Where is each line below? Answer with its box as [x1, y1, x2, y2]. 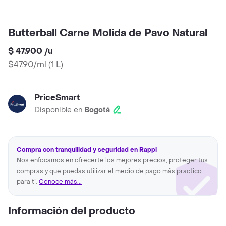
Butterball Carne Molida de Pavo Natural [8, 27, 207, 40]
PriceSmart [34, 92, 80, 103]
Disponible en [34, 105, 84, 116]
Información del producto [8, 205, 135, 218]
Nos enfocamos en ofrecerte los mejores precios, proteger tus [17, 156, 208, 165]
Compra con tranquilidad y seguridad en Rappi [17, 146, 157, 154]
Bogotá [84, 105, 110, 116]
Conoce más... [39, 178, 82, 186]
